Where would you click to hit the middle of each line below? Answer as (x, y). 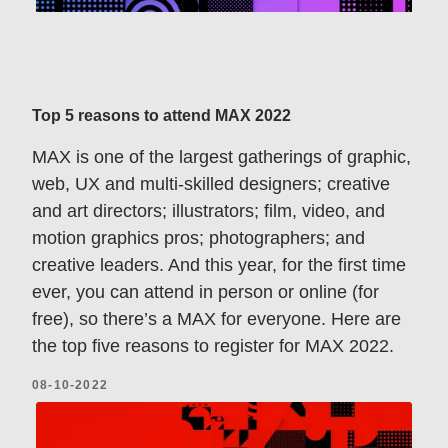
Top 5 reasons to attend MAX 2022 (161, 115)
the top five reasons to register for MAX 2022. (213, 345)
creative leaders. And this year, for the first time (219, 264)
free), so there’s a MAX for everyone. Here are (216, 318)
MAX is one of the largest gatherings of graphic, (221, 156)
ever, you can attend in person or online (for (205, 291)
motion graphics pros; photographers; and (198, 237)
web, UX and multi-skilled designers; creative (211, 183)
